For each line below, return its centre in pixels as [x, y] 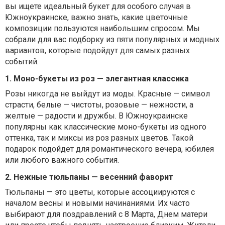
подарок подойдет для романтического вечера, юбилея [109, 149]
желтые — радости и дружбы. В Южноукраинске [96, 116]
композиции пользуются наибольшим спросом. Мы [102, 29]
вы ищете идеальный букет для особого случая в [98, 7]
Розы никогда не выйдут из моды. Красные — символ [107, 94]
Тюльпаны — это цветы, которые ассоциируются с [100, 192]
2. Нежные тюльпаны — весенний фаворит [89, 177]
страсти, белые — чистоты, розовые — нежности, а [99, 105]
